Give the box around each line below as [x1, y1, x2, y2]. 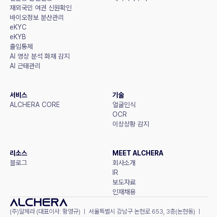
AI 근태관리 [10, 62, 41, 70]
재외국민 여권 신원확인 [10, 3, 72, 12]
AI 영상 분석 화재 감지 [10, 52, 70, 60]
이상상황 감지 [112, 120, 149, 128]
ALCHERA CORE [10, 100, 60, 108]
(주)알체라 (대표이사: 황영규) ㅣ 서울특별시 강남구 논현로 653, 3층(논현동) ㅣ [10, 208, 202, 216]
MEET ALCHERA [112, 149, 163, 157]
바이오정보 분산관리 [10, 13, 64, 21]
